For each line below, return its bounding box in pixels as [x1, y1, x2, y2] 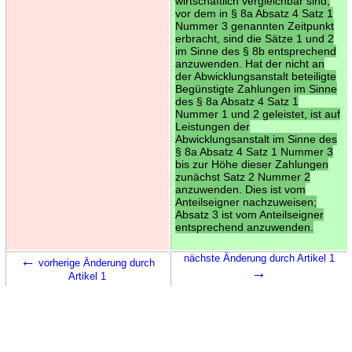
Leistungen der [174, 119, 250, 133]
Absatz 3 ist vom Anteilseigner [174, 207, 324, 221]
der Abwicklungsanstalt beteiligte [174, 69, 336, 82]
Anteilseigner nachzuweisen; [174, 195, 317, 208]
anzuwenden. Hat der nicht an [174, 57, 324, 70]
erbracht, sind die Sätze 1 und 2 [174, 31, 334, 45]
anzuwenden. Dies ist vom [174, 182, 306, 196]
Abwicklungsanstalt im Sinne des [174, 132, 337, 145]
